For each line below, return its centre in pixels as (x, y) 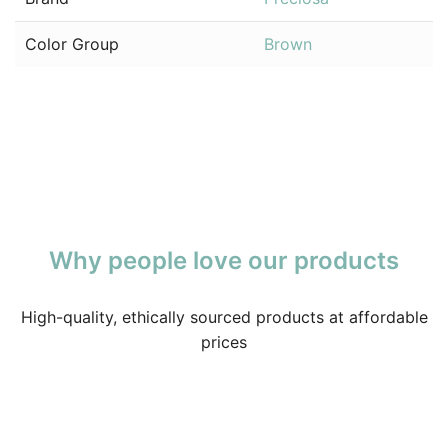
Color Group (72, 44)
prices (224, 342)
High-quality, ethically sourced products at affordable (224, 317)
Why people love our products (224, 261)
